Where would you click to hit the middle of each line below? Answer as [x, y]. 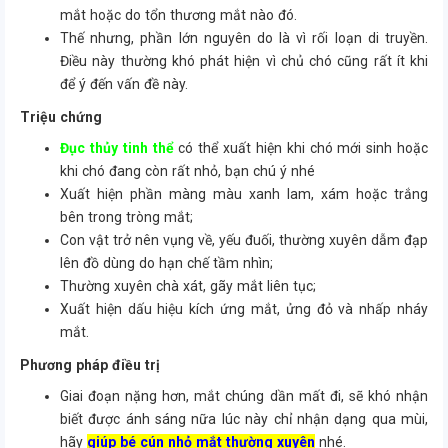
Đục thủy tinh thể [117, 148]
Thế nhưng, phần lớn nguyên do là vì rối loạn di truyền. [244, 38]
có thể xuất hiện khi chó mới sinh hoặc [300, 148]
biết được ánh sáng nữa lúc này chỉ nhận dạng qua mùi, [244, 419]
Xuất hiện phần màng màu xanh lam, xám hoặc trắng [244, 194]
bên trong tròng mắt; [126, 217]
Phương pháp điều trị [90, 365]
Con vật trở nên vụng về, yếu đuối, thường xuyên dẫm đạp [244, 240]
